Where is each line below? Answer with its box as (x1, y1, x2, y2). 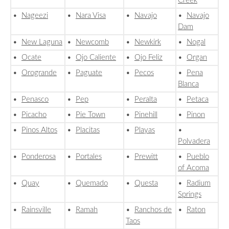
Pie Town (76, 111, 105, 119)
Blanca (178, 80, 199, 88)
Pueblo (187, 153, 209, 161)
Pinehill (134, 111, 157, 119)
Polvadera (178, 138, 210, 146)
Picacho (21, 111, 47, 119)
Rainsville (21, 206, 51, 214)
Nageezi (21, 12, 48, 20)
